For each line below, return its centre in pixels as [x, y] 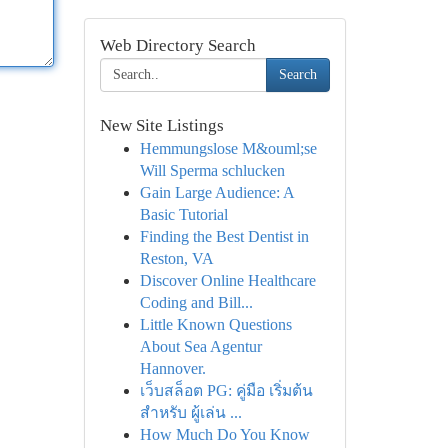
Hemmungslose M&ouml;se [228, 148]
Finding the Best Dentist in [224, 236]
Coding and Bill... [196, 302]
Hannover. [172, 368]
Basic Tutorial [183, 214]
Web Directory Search [177, 45]
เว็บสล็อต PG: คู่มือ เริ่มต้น [226, 390]
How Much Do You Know [224, 434]
